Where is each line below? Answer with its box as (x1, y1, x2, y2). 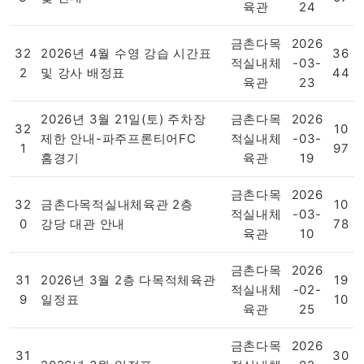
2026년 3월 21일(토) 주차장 (41, 111, 206, 127)
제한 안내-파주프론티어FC (41, 131, 197, 146)
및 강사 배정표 (41, 65, 125, 80)
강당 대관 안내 (41, 216, 125, 232)
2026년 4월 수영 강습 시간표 (41, 45, 212, 61)
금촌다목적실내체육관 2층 (41, 197, 193, 212)
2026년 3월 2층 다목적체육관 (41, 272, 216, 288)
